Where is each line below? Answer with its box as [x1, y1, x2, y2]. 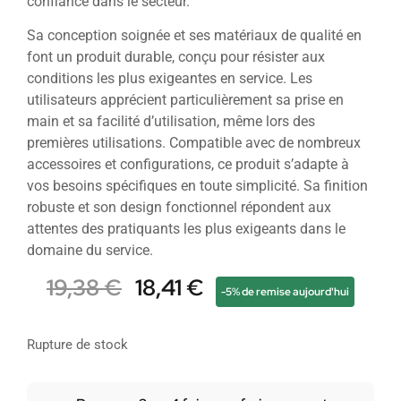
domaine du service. [27, 242, 153, 260]
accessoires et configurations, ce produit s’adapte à [27, 156, 349, 174]
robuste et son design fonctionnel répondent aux [27, 199, 331, 217]
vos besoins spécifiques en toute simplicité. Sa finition [27, 177, 368, 195]
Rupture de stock [27, 336, 128, 353]
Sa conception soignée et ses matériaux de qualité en [27, 27, 362, 45]
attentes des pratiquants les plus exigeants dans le [27, 220, 346, 238]
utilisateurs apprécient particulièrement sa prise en [27, 91, 344, 109]
